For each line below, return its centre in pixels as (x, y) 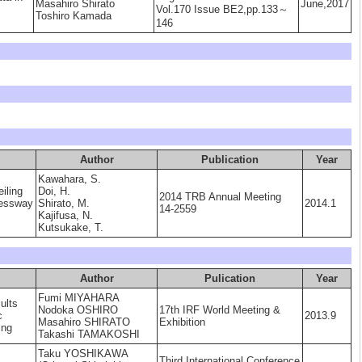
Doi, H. (54, 191)
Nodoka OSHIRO (78, 310)
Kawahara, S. (69, 179)
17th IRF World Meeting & (220, 310)
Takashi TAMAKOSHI (89, 334)
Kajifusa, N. (65, 215)
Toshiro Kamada (74, 16)
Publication (230, 160)
